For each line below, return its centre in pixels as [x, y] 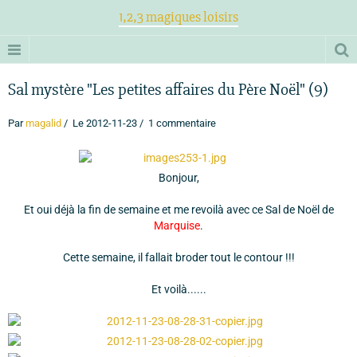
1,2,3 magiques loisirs [178, 17]
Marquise [177, 226]
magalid [43, 123]
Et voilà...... [178, 289]
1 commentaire [181, 123]
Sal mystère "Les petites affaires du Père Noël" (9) [168, 90]
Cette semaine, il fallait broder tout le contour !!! [178, 257]
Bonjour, [178, 178]
